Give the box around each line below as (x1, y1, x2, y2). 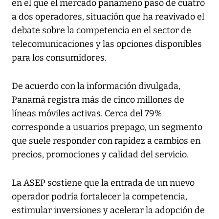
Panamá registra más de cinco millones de (12, 94, 184, 105)
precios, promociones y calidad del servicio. (12, 149, 189, 160)
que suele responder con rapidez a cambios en (12, 135, 200, 146)
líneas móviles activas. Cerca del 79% (12, 108, 162, 119)
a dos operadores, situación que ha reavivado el (12, 11, 204, 22)
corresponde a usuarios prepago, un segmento (12, 121, 202, 132)
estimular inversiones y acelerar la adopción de (12, 204, 205, 216)
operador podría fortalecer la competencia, (12, 191, 187, 202)
